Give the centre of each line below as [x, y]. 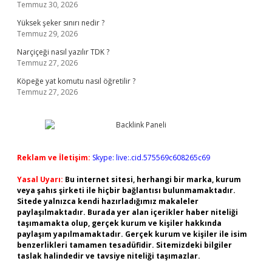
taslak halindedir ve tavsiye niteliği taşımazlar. [109, 256]
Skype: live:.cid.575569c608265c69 [151, 158]
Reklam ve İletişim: [54, 158]
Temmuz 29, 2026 [47, 34]
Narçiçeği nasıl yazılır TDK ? [63, 52]
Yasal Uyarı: [40, 179]
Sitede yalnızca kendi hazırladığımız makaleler [108, 201]
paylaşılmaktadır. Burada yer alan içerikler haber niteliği [127, 212]
